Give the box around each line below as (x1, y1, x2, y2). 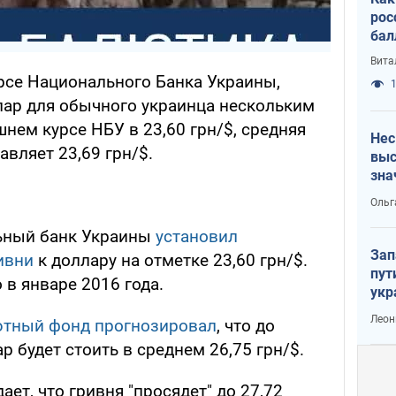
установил (156, 225, 238, 247)
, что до (217, 315, 275, 336)
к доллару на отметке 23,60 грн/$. (34, 249, 308, 270)
